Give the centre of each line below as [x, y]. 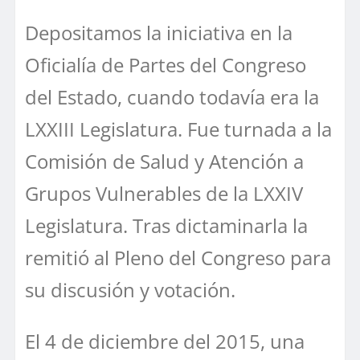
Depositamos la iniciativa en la [159, 32]
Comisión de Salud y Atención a [164, 161]
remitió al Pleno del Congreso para [178, 257]
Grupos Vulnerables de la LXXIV [164, 193]
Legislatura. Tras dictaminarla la [166, 225]
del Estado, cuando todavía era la [172, 96]
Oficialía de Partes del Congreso [166, 64]
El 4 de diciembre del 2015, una [165, 341]
